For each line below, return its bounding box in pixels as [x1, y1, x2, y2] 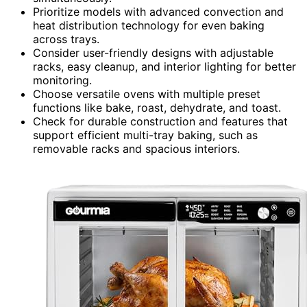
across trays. [33, 32, 99, 46]
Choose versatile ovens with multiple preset [33, 86, 260, 101]
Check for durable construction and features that [33, 114, 288, 128]
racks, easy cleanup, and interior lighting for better [33, 59, 296, 73]
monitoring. [33, 73, 92, 87]
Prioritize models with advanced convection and [33, 4, 284, 19]
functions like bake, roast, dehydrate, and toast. [33, 100, 281, 114]
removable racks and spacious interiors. [33, 141, 240, 156]
